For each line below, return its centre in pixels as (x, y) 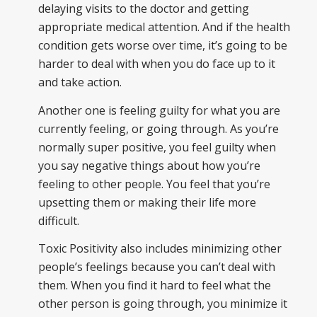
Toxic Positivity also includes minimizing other (160, 249)
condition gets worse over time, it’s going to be (162, 45)
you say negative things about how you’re (149, 165)
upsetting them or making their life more (147, 202)
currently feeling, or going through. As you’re (158, 128)
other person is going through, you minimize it (162, 304)
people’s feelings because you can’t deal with (156, 267)
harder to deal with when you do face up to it (156, 63)
